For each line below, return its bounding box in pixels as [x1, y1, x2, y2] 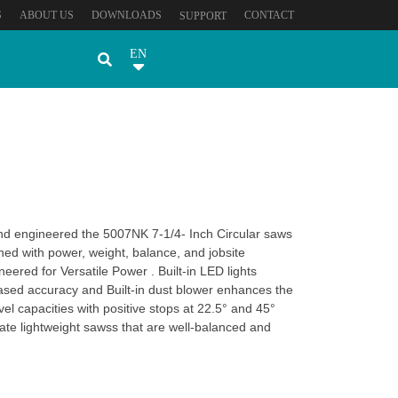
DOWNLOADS [92, 9, 162, 21]
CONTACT [244, 9, 294, 21]
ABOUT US [20, 9, 74, 21]
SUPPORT [179, 10, 227, 22]
